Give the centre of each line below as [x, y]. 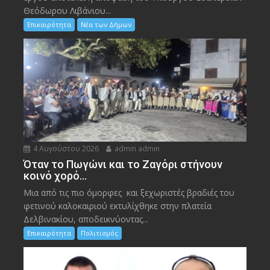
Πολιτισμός [100, 233]
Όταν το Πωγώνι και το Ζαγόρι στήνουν [123, 164]
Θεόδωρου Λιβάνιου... [67, 11]
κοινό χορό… [55, 175]
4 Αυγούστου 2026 [65, 148]
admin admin [137, 148]
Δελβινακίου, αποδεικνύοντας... [86, 219]
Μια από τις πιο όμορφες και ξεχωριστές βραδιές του [129, 192]
